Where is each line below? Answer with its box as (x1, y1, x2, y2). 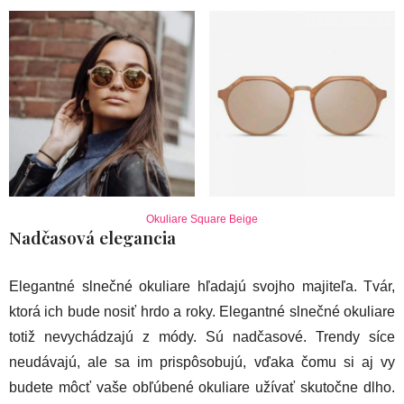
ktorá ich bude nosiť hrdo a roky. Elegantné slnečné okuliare (9, 303, 395, 319)
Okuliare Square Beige (146, 212, 258, 225)
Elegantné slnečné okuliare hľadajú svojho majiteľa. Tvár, (9, 278, 395, 294)
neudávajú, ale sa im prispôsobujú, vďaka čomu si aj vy (9, 353, 395, 370)
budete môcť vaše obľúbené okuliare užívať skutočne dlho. (9, 379, 395, 395)
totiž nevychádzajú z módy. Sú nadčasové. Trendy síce (9, 328, 395, 344)
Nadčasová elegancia (9, 225, 176, 249)
